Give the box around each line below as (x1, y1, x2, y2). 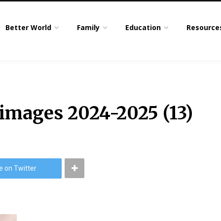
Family (77, 23, 100, 32)
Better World (5, 23, 52, 32)
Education (125, 23, 161, 32)
